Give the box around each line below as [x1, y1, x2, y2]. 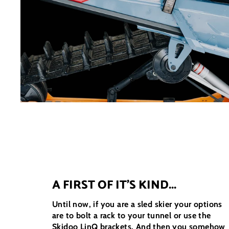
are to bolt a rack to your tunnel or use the [52, 211, 211, 221]
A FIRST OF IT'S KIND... [52, 175, 176, 196]
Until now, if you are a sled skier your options [52, 199, 222, 210]
